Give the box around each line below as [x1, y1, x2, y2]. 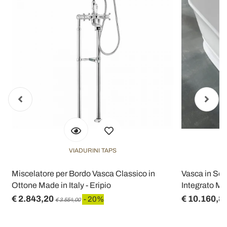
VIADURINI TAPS [68, 146, 117, 154]
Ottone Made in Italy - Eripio [12, 180, 111, 190]
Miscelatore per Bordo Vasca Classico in [12, 169, 155, 178]
